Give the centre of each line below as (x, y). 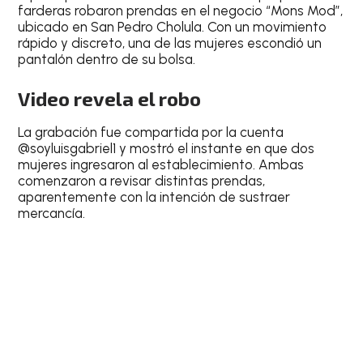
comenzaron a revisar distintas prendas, (142, 181)
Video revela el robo (110, 99)
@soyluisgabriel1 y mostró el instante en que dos (167, 149)
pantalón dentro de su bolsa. (107, 59)
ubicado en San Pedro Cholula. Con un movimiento (173, 26)
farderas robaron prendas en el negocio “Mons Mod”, (181, 10)
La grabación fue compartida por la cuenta (151, 132)
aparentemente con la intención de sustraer (154, 197)
